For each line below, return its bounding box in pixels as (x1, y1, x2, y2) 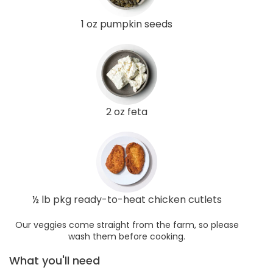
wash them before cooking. (68, 230, 185, 243)
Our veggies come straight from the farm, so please (15, 218, 239, 231)
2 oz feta (106, 104, 147, 119)
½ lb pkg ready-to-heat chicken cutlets (32, 192, 222, 207)
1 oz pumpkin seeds (81, 16, 172, 31)
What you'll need (9, 252, 100, 268)
